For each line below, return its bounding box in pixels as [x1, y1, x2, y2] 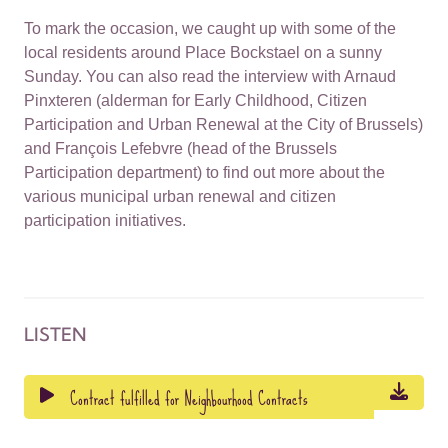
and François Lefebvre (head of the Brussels [24, 139, 337, 157]
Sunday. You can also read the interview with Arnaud [24, 67, 396, 85]
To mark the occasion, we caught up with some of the [24, 19, 396, 37]
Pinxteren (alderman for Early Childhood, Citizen [24, 91, 367, 109]
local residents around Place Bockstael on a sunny [24, 43, 382, 61]
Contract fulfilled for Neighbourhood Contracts [69, 380, 308, 417]
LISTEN [24, 322, 86, 346]
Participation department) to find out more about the [24, 163, 385, 181]
